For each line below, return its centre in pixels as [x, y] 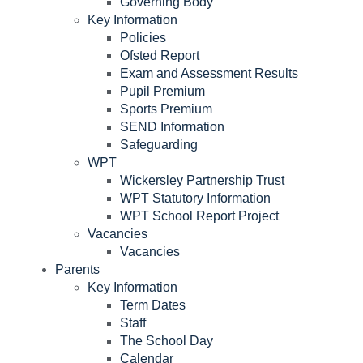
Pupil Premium [162, 91]
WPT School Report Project [199, 216]
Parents [77, 269]
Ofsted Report [160, 55]
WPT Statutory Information [195, 198]
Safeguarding [159, 144]
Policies [143, 37]
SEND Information [172, 126]
